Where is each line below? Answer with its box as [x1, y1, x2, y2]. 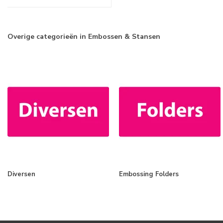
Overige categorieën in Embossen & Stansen [7, 32, 160, 42]
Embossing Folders [119, 170, 179, 179]
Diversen [7, 170, 35, 179]
